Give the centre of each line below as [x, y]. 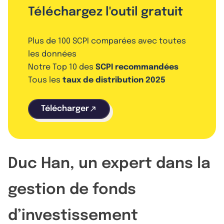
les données [52, 54]
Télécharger [65, 108]
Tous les [45, 80]
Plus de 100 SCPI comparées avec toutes [107, 41]
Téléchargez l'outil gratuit [105, 12]
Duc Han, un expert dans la [109, 163]
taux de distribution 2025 [114, 80]
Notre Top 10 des [62, 67]
